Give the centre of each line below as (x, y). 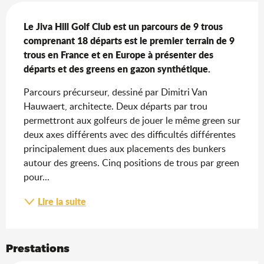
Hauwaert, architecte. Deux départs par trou (115, 106)
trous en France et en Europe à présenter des (118, 54)
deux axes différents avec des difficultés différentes (130, 134)
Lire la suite (62, 201)
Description (42, 10)
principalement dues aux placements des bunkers (125, 148)
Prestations (38, 247)
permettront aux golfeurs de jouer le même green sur (132, 120)
